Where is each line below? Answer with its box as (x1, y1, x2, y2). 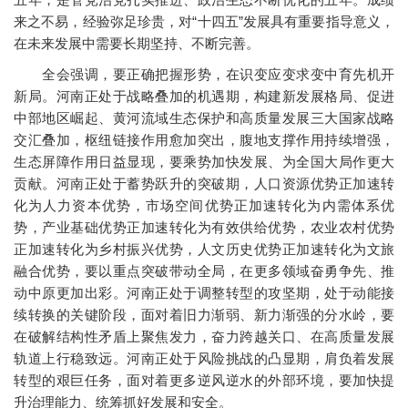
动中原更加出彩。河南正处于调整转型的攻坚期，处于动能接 (14, 285, 394, 301)
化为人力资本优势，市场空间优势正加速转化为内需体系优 (14, 198, 394, 214)
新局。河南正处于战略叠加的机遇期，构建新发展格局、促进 (14, 88, 394, 105)
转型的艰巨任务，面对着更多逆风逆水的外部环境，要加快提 (14, 372, 394, 389)
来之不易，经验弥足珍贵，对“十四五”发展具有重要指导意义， (14, 14, 394, 30)
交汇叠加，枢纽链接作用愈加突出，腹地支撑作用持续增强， (14, 132, 394, 148)
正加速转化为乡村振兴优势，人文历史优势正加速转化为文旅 (14, 241, 394, 258)
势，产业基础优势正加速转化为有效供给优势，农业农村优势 (14, 219, 394, 236)
